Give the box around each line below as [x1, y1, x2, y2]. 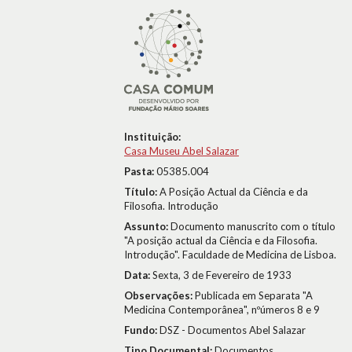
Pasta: [124, 165, 156, 178]
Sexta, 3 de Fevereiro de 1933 [152, 269, 291, 281]
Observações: [124, 289, 195, 302]
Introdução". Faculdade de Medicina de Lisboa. [124, 248, 336, 261]
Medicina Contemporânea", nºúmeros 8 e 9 [124, 303, 320, 316]
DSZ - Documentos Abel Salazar [159, 324, 306, 336]
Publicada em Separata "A [195, 289, 313, 302]
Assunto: [124, 220, 170, 233]
